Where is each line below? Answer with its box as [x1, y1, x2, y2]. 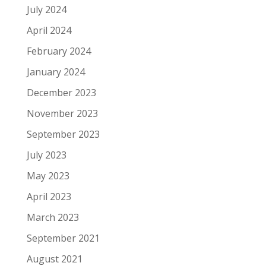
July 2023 [26, 148, 66, 162]
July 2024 [26, 3, 66, 17]
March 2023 [26, 211, 79, 224]
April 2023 [26, 190, 71, 204]
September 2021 [26, 232, 100, 245]
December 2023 [26, 86, 96, 100]
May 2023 [26, 169, 69, 183]
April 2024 [26, 24, 71, 37]
